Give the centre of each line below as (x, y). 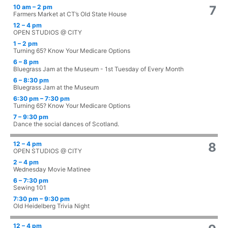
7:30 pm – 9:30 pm (41, 199)
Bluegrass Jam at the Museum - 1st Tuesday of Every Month (98, 69)
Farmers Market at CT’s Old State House (70, 14)
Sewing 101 (30, 188)
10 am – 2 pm (33, 7)
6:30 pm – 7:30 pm (41, 99)
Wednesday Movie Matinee (52, 169)
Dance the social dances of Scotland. (66, 124)
